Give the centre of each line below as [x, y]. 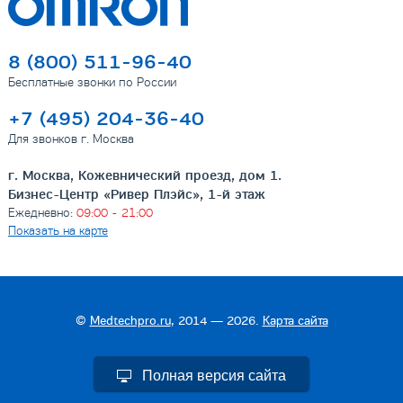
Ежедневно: [42, 213]
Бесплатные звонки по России [92, 83]
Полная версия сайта [215, 376]
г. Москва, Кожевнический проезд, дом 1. [144, 176]
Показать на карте [58, 231]
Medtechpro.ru [130, 321]
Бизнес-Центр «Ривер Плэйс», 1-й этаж [136, 195]
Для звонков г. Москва [71, 139]
